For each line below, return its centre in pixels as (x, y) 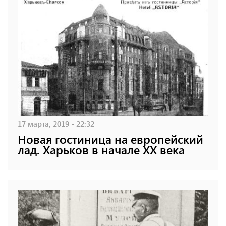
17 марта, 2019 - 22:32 (56, 123)
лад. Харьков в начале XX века (101, 149)
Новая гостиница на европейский (110, 139)
